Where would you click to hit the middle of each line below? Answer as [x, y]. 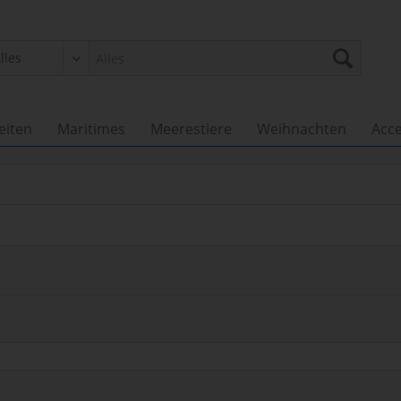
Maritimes [91, 129]
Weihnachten [302, 129]
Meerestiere [191, 129]
